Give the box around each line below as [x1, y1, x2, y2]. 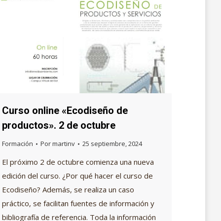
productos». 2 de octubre [2, 119, 115, 132]
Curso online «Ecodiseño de [2, 105, 128, 117]
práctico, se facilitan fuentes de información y [2, 198, 154, 209]
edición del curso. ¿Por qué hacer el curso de [2, 171, 153, 181]
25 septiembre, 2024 [82, 139, 142, 148]
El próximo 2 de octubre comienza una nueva [2, 157, 154, 167]
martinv [52, 139, 75, 148]
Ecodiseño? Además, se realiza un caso [2, 184, 134, 195]
